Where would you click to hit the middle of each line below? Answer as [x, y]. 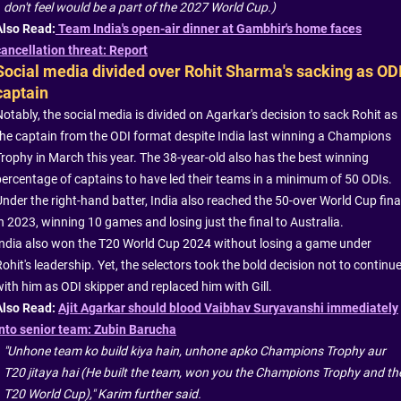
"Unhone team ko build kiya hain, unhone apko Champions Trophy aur [195, 350]
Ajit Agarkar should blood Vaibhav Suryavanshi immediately [228, 307]
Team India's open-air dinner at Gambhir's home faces [209, 28]
